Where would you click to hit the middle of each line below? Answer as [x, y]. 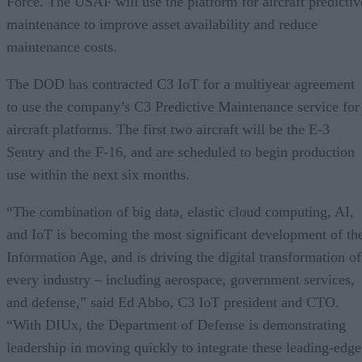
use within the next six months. [98, 174]
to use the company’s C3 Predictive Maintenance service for [183, 106]
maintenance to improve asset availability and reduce [162, 24]
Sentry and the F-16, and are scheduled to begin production [181, 152]
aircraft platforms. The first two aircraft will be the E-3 [168, 129]
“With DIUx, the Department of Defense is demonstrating [176, 324]
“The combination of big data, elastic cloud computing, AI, [180, 211]
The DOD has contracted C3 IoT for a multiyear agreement [181, 84]
